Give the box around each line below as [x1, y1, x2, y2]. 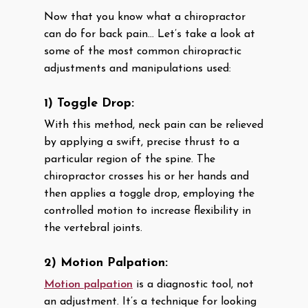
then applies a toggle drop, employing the [44, 188, 254, 199]
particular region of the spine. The [44, 154, 215, 165]
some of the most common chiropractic [44, 46, 241, 57]
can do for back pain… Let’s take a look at [44, 29, 255, 40]
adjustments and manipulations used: [44, 63, 231, 74]
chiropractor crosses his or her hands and [44, 171, 249, 182]
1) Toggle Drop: [44, 97, 134, 110]
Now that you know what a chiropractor [44, 12, 245, 23]
